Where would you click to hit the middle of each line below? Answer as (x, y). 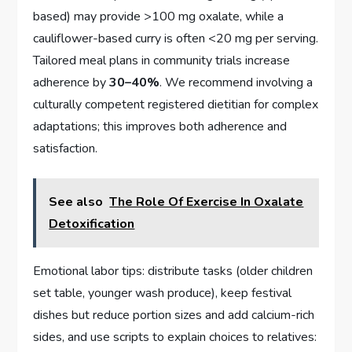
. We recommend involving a (236, 82)
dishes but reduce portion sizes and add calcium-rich (174, 315)
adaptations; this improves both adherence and (160, 126)
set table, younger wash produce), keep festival (163, 293)
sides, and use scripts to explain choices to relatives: (175, 337)
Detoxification (92, 224)
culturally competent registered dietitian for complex (176, 104)
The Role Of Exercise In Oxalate (207, 202)
